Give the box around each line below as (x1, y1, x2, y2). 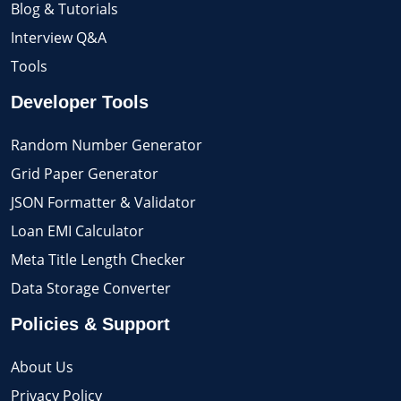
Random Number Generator (11, 134, 202, 155)
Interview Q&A (11, 27, 107, 47)
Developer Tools (11, 91, 149, 112)
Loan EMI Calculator (11, 220, 144, 241)
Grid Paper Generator (11, 163, 158, 183)
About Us (11, 356, 73, 377)
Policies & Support (11, 313, 170, 334)
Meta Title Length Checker (11, 249, 185, 269)
